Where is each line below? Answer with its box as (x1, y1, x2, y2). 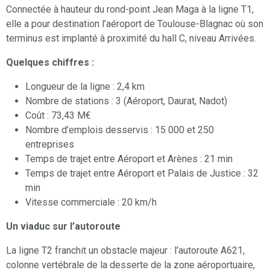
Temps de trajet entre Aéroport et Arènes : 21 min (25, 153, 233, 165)
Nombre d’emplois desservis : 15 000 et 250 (25, 124, 214, 136)
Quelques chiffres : (6, 57, 94, 69)
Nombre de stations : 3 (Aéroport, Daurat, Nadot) (25, 95, 227, 107)
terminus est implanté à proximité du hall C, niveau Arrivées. (6, 33, 256, 45)
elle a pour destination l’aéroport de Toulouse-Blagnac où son (6, 18, 263, 30)
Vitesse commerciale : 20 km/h (25, 196, 157, 209)
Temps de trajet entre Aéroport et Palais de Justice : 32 (25, 168, 259, 180)
